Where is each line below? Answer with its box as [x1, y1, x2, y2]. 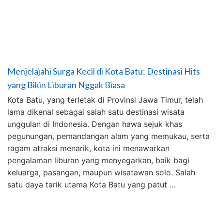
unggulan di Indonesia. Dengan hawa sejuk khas [7, 119, 182, 129]
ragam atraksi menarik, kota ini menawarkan [7, 143, 170, 153]
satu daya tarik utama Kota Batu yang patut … [7, 180, 176, 189]
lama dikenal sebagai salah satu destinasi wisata [7, 107, 185, 117]
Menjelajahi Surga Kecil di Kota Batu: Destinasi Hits [7, 66, 200, 77]
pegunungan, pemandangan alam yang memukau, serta [7, 131, 210, 141]
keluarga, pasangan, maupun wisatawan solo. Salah [7, 168, 195, 177]
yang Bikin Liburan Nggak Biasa [7, 79, 125, 90]
